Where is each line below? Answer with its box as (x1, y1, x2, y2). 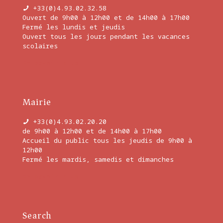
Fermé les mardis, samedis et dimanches (22, 155, 174, 164)
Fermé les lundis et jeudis (22, 22, 125, 31)
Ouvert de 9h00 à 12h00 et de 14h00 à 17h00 (22, 13, 190, 22)
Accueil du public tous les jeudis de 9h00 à (22, 136, 192, 145)
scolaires (22, 41, 58, 50)
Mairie (22, 94, 51, 110)
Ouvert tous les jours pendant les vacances (22, 32, 190, 41)
